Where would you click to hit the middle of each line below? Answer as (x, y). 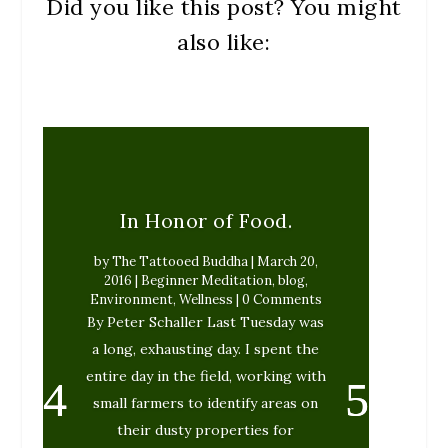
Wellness (205, 299)
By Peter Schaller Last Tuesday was (206, 321)
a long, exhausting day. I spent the (206, 348)
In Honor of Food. (206, 220)
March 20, (287, 261)
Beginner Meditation (206, 280)
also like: (224, 41)
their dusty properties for (206, 429)
